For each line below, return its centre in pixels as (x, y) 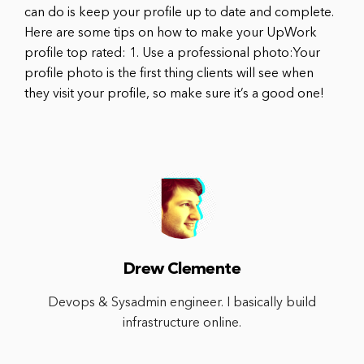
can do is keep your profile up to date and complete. (179, 13)
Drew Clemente (182, 269)
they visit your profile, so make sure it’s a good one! (174, 94)
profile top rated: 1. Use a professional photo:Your (172, 53)
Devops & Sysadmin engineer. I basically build (182, 303)
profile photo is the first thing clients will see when (169, 74)
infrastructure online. (182, 323)
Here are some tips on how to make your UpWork (171, 33)
